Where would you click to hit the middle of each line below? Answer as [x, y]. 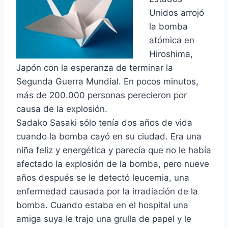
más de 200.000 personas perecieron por [102, 95]
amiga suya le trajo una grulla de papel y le [104, 219]
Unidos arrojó [177, 12]
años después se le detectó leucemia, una [103, 177]
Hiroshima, [171, 54]
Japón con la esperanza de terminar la [95, 67]
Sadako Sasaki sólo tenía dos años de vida [104, 122]
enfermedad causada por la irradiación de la [107, 191]
